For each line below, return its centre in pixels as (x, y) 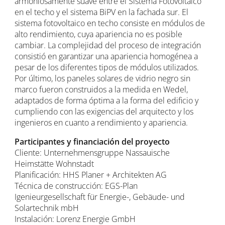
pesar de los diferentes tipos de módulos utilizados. (107, 67)
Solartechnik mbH (47, 208)
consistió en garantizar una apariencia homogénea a (106, 56)
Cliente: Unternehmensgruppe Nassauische (92, 152)
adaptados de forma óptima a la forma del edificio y (107, 100)
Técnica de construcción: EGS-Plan (76, 186)
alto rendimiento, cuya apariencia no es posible (99, 34)
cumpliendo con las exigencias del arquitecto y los (104, 111)
